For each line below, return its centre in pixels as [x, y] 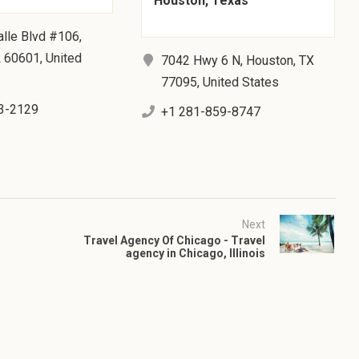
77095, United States [220, 82]
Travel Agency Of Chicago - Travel [174, 240]
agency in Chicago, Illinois [195, 253]
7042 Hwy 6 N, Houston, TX [238, 60]
